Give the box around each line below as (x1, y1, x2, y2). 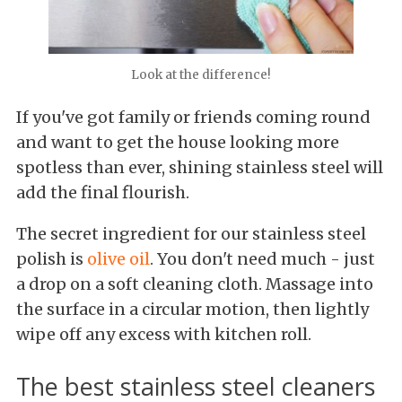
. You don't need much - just (150, 248, 375, 269)
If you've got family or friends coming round (16, 106, 371, 127)
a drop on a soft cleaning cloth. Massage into (16, 273, 373, 294)
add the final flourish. (16, 181, 189, 203)
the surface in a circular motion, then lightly (16, 298, 369, 319)
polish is (16, 248, 87, 269)
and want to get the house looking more (16, 131, 339, 153)
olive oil (87, 248, 150, 269)
